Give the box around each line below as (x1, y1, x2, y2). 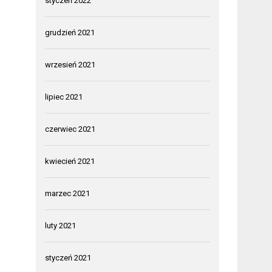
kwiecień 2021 (45, 156, 95, 166)
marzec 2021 (45, 188, 90, 198)
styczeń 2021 (45, 253, 92, 262)
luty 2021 (45, 220, 76, 230)
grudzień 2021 (45, 27, 95, 37)
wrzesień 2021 (45, 59, 96, 69)
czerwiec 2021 (45, 124, 96, 134)
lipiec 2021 (45, 92, 83, 101)
